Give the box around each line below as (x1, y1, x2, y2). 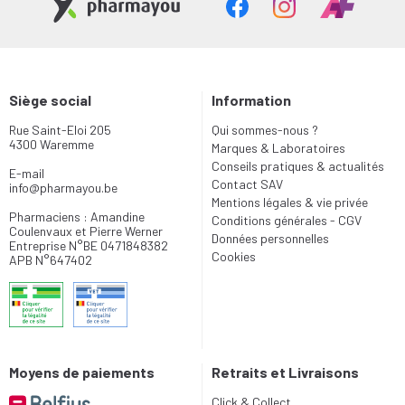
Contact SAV (212, 176, 283, 192)
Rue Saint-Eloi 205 (9, 122, 111, 137)
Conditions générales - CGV (212, 212, 362, 228)
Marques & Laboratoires (212, 140, 345, 155)
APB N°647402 (9, 252, 92, 268)
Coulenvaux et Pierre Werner (9, 223, 163, 239)
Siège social (9, 91, 91, 108)
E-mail (9, 165, 44, 181)
